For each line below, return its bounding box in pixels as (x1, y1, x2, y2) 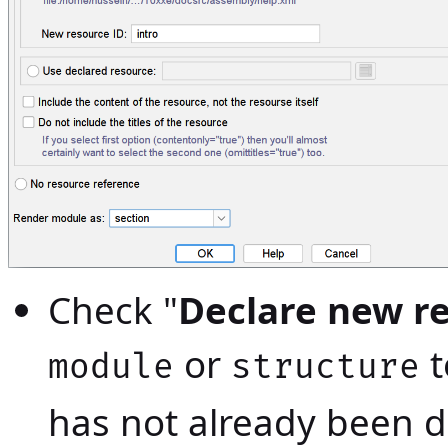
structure (231, 347, 420, 389)
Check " (48, 285, 178, 336)
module (48, 347, 174, 389)
